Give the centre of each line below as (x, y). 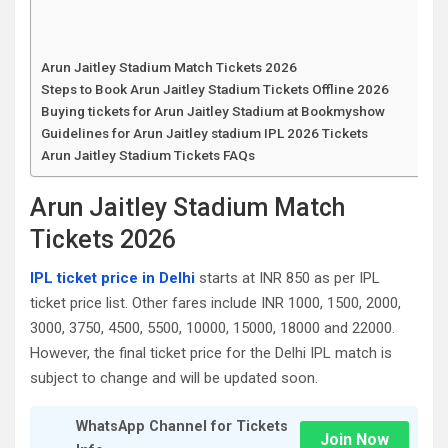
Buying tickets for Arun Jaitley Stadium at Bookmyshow (213, 111)
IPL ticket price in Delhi (112, 278)
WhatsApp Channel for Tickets (182, 426)
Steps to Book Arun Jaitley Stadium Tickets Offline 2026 (215, 89)
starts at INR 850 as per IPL (287, 278)
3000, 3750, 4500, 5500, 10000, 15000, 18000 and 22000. (212, 328)
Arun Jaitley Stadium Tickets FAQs (148, 155)
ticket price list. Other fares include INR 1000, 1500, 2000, (215, 303)
